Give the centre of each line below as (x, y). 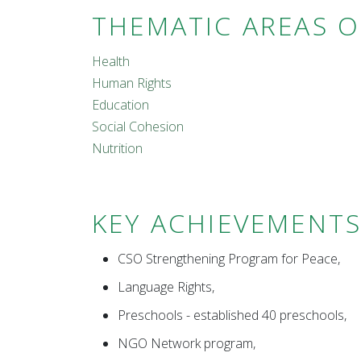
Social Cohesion (138, 127)
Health (111, 61)
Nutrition (117, 148)
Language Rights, (166, 287)
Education (120, 105)
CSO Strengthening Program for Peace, (229, 259)
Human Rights (132, 83)
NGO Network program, (187, 343)
